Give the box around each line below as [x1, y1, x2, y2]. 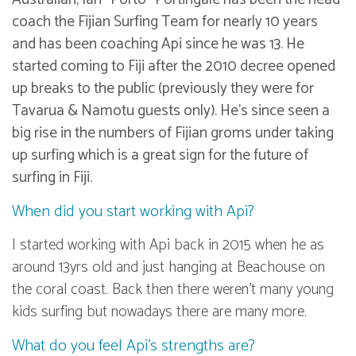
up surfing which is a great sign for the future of [12, 143, 308, 168]
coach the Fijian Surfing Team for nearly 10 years [12, 10, 318, 35]
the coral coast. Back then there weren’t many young [12, 277, 334, 303]
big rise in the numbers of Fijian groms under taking [12, 121, 334, 146]
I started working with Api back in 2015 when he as [12, 233, 324, 258]
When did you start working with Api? [12, 199, 254, 226]
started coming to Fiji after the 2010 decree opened [12, 54, 335, 79]
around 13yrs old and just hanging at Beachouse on [12, 255, 325, 281]
